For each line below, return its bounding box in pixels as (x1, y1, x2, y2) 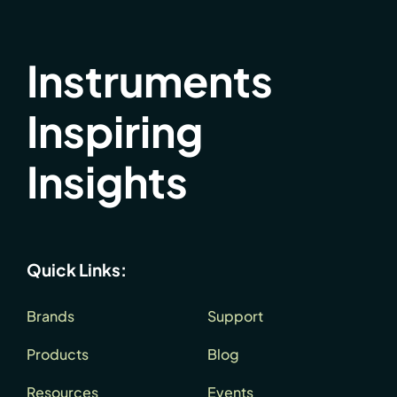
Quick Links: (26, 258, 127, 280)
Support (206, 306, 263, 325)
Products (26, 344, 89, 363)
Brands (26, 306, 74, 325)
